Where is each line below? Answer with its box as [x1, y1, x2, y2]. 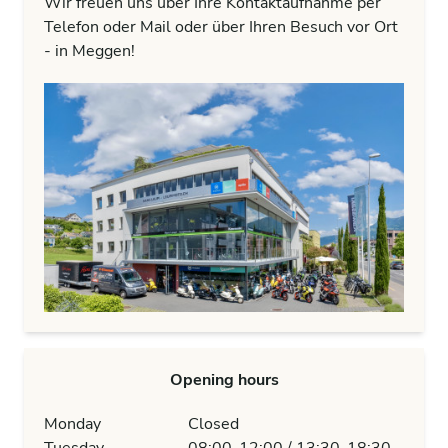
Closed [188, 413, 239, 435]
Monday [44, 413, 101, 435]
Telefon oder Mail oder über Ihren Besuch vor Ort [44, 16, 398, 39]
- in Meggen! [44, 40, 135, 63]
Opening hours [169, 369, 279, 391]
